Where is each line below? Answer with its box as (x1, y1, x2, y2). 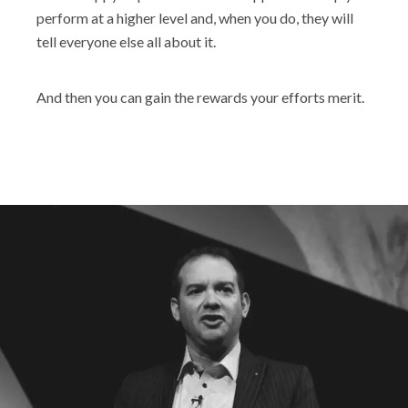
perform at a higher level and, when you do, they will (36, 9, 353, 26)
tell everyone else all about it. (36, 33, 216, 50)
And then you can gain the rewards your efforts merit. (36, 88, 364, 106)
